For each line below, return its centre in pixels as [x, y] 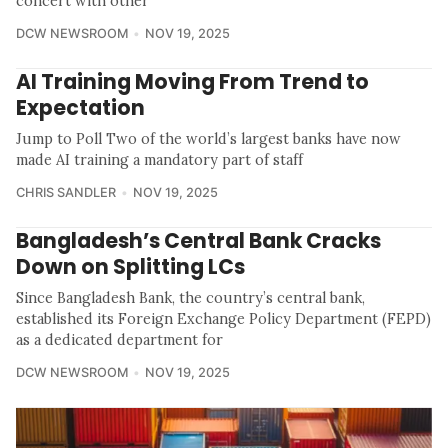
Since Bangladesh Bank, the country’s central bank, [190, 298]
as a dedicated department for [119, 340]
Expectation [80, 108]
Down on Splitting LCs [130, 267]
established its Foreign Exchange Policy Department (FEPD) [223, 319]
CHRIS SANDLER [66, 193]
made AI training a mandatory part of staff [159, 160]
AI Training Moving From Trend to [192, 82]
